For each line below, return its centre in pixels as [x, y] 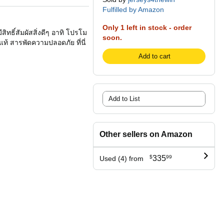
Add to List [124, 99]
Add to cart [154, 56]
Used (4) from [121, 158]
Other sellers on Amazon [146, 134]
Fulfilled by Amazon [133, 9]
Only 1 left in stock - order [147, 27]
